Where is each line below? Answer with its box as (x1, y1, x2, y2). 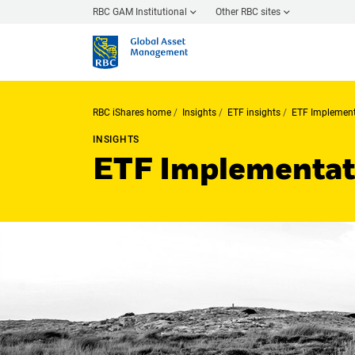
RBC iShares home (93, 106, 171, 118)
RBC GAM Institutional (93, 6, 187, 17)
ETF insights (227, 106, 281, 118)
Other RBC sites (216, 6, 281, 17)
